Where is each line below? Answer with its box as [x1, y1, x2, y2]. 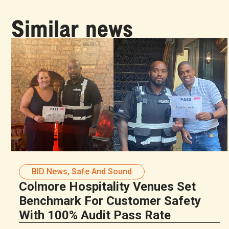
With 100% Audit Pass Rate [19, 208, 171, 222]
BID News [32, 166, 67, 176]
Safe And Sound [72, 166, 132, 176]
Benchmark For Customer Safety [19, 193, 201, 208]
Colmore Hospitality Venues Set [19, 179, 196, 194]
